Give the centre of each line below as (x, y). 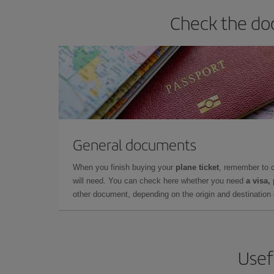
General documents (135, 144)
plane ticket (197, 167)
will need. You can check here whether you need (159, 180)
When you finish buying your (124, 167)
